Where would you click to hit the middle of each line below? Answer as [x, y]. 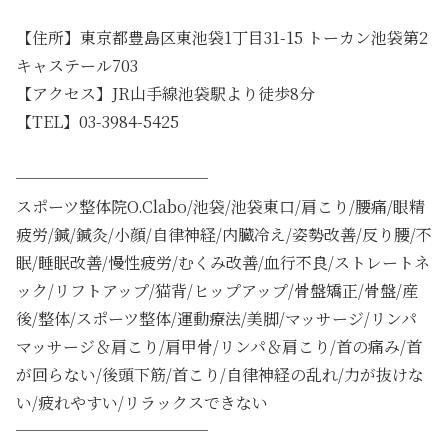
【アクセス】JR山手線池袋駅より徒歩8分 [165, 93]
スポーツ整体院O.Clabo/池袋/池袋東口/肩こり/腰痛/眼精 [220, 206]
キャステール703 [77, 65]
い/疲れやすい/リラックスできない [142, 402]
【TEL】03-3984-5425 [97, 121]
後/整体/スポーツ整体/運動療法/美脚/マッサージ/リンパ [216, 318]
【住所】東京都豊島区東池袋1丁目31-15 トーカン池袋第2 [222, 37]
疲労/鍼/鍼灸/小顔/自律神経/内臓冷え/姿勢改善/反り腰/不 [224, 234]
